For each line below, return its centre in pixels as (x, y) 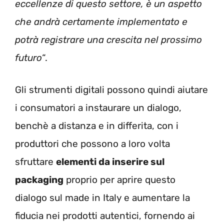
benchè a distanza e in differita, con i (97, 126)
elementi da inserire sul (110, 162)
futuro (28, 57)
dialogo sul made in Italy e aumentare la (102, 198)
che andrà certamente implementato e (101, 21)
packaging (39, 180)
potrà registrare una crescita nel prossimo (108, 39)
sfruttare (35, 162)
